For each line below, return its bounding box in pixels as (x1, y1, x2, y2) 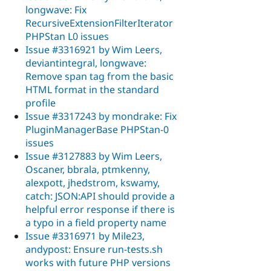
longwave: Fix (25, 2, 87, 16)
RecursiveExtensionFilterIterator (25, 16, 173, 30)
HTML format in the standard (25, 82, 159, 96)
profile (25, 96, 56, 109)
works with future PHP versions (25, 255, 171, 269)
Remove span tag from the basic (25, 69, 174, 83)
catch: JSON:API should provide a (25, 189, 175, 203)
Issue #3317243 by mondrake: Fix (25, 109, 177, 123)
